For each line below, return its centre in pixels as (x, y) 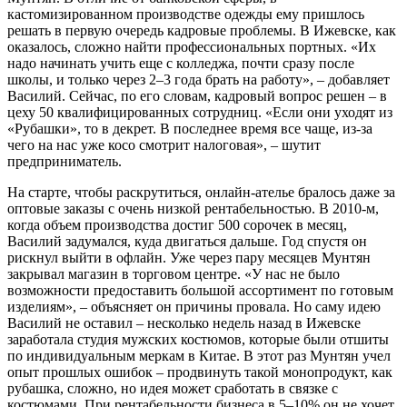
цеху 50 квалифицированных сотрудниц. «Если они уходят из (200, 112)
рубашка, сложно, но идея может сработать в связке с (173, 388)
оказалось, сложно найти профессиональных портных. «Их (192, 46)
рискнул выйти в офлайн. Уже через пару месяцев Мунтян (189, 257)
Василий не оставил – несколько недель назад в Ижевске (184, 323)
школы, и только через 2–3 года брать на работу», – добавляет (199, 79)
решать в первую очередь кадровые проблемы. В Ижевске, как (202, 30)
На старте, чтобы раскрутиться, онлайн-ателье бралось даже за (201, 192)
